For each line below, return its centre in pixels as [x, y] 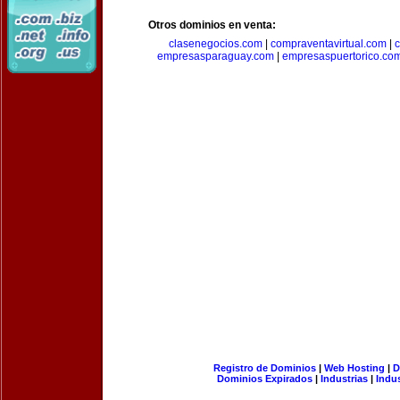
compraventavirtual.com [328, 44]
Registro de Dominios [264, 368]
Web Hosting [354, 368]
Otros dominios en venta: [212, 25]
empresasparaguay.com [215, 56]
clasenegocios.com [215, 44]
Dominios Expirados [265, 379]
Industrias [344, 379]
